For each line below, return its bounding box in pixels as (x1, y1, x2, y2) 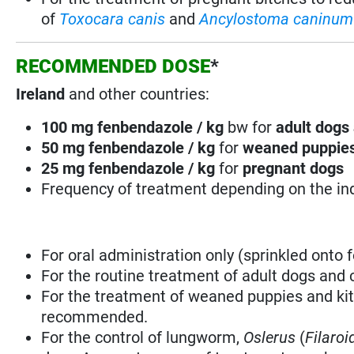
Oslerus (243, 327, 296, 347)
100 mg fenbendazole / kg (41, 117, 228, 137)
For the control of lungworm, (41, 327, 244, 347)
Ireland (16, 84, 70, 104)
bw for (228, 117, 273, 137)
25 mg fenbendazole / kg (41, 158, 220, 178)
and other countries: (69, 84, 210, 104)
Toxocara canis (59, 9, 166, 28)
